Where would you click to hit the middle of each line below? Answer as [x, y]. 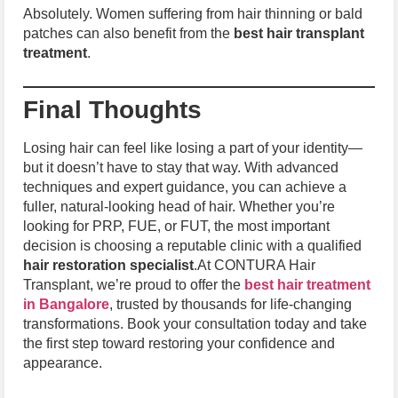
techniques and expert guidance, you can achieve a [185, 187]
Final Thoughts [112, 109]
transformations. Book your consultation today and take [195, 323]
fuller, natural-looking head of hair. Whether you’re [179, 206]
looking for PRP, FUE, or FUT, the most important [176, 226]
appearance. [63, 362]
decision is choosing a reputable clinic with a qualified [192, 245]
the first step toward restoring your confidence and [179, 343]
